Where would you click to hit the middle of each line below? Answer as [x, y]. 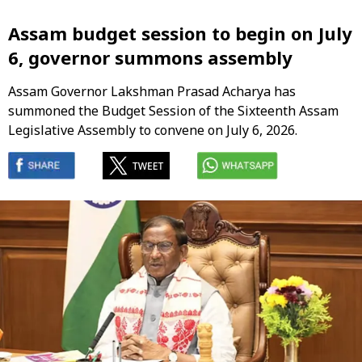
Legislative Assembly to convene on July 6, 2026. [153, 130]
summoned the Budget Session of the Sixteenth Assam [173, 111]
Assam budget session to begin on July [180, 34]
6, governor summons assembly [150, 58]
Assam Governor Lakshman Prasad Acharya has [152, 92]
